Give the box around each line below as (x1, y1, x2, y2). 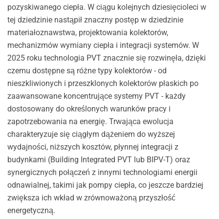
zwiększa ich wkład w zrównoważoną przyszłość (7, 193, 175, 202)
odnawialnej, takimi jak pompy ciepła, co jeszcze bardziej (7, 180, 203, 190)
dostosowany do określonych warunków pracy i (7, 104, 171, 113)
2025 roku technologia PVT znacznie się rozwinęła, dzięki (7, 53, 206, 63)
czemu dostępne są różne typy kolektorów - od (7, 66, 167, 75)
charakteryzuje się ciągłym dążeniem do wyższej (7, 129, 175, 139)
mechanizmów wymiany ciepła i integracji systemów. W (7, 40, 199, 50)
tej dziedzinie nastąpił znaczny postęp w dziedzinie (7, 15, 183, 24)
